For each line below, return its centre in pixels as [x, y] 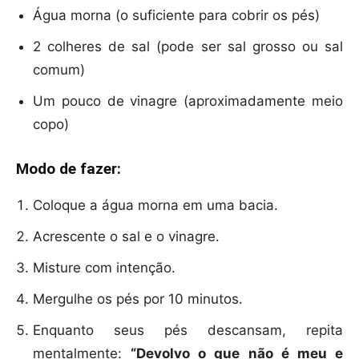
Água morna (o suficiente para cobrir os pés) [176, 16]
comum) [59, 70]
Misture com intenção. [104, 268]
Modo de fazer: [69, 169]
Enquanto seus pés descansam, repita [188, 331]
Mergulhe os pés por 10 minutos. [138, 299]
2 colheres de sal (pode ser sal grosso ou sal [188, 47]
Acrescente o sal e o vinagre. [126, 237]
